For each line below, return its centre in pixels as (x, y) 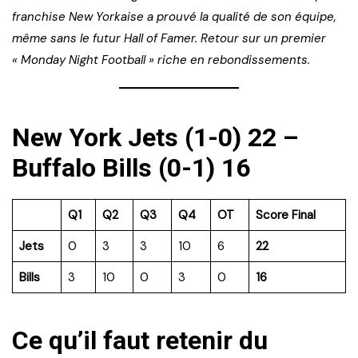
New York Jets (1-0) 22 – (155, 137)
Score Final (285, 215)
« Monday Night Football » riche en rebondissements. (161, 60)
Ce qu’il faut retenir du (140, 340)
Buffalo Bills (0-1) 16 (131, 167)
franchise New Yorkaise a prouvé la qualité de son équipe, (174, 16)
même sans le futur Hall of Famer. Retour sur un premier (169, 38)
